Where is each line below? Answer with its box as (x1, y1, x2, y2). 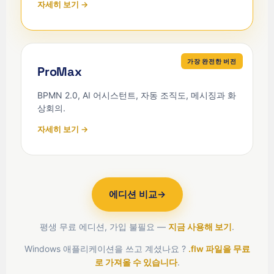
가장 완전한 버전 (187, 57, 237, 65)
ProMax (37, 63, 82, 80)
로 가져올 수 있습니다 (94, 256, 177, 267)
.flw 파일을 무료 (188, 243, 250, 254)
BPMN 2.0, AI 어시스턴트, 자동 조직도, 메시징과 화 (37, 89, 236, 100)
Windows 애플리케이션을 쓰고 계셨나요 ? (24, 243, 188, 254)
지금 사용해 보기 (168, 221, 232, 232)
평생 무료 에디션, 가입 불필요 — (40, 221, 168, 232)
